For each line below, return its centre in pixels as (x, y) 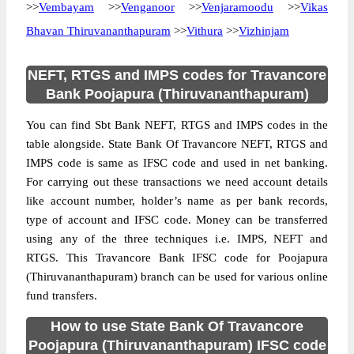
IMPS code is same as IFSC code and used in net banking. (177, 163)
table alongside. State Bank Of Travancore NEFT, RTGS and (177, 144)
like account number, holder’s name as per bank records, (177, 201)
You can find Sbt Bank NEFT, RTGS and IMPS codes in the (177, 125)
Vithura (205, 31)
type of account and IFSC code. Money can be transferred (177, 220)
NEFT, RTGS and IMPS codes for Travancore (177, 75)
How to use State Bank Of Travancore (177, 326)
